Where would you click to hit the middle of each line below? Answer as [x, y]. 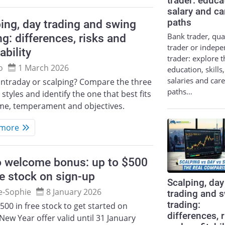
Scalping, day [196, 183]
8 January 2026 [74, 192]
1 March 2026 [44, 68]
